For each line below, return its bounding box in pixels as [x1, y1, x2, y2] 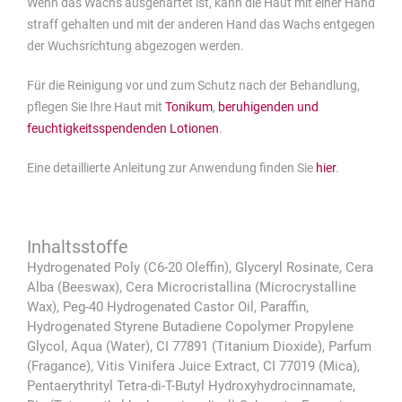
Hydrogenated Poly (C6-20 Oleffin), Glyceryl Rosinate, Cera [27, 258, 373, 275]
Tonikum [165, 99, 213, 114]
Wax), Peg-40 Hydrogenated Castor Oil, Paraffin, [27, 298, 309, 315]
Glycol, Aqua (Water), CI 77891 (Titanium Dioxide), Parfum [27, 337, 371, 354]
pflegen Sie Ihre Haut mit [27, 99, 165, 114]
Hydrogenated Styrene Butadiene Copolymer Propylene [27, 318, 354, 335]
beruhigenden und [218, 99, 319, 114]
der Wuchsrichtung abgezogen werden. [27, 38, 244, 53]
